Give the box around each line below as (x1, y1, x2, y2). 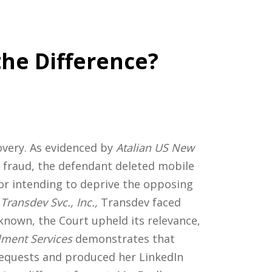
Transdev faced (100, 195, 181, 210)
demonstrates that (72, 231, 175, 246)
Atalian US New (115, 140, 194, 155)
